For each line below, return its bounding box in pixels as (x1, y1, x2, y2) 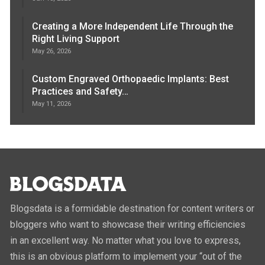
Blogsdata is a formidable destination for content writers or (10, 202, 255, 214)
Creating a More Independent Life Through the (32, 21, 234, 33)
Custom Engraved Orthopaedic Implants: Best (32, 73, 230, 85)
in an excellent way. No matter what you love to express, (10, 234, 241, 246)
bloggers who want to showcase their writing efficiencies (10, 218, 246, 230)
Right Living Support (32, 33, 120, 45)
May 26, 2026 (32, 47, 72, 56)
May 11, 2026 (32, 100, 72, 108)
